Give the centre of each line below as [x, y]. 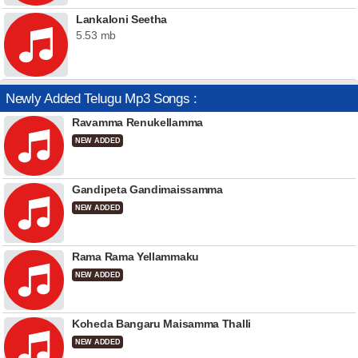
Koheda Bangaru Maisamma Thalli [161, 324]
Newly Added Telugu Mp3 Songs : [101, 98]
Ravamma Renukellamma [137, 122]
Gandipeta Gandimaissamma [147, 189]
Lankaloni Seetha [122, 19]
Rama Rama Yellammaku [135, 257]
